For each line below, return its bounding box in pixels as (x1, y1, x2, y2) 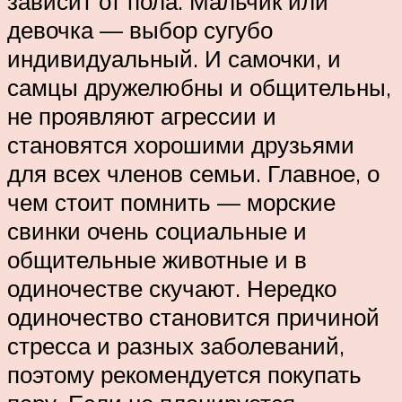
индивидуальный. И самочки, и (7, 43, 341, 73)
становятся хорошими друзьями (7, 129, 354, 159)
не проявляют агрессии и (7, 100, 276, 130)
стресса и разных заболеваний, (7, 330, 345, 360)
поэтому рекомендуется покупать (7, 359, 362, 389)
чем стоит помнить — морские (7, 187, 336, 216)
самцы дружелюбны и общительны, (7, 72, 391, 101)
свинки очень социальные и (7, 215, 307, 245)
